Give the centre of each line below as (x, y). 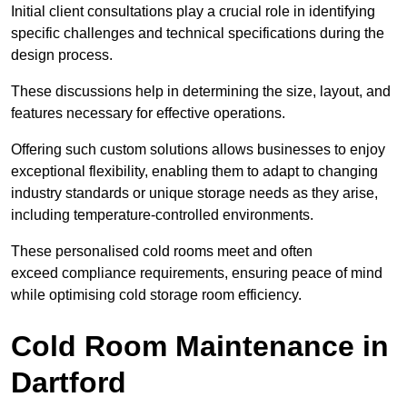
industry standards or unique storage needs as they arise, (194, 194)
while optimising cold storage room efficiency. (156, 295)
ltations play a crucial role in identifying (251, 12)
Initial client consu (69, 12)
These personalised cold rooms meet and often (162, 252)
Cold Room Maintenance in (200, 347)
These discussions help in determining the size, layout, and (201, 92)
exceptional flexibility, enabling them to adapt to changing (194, 172)
